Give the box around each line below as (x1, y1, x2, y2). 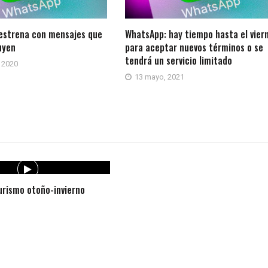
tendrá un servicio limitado (124, 53, 232, 68)
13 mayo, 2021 (134, 72, 184, 81)
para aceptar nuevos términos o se (124, 39, 263, 54)
